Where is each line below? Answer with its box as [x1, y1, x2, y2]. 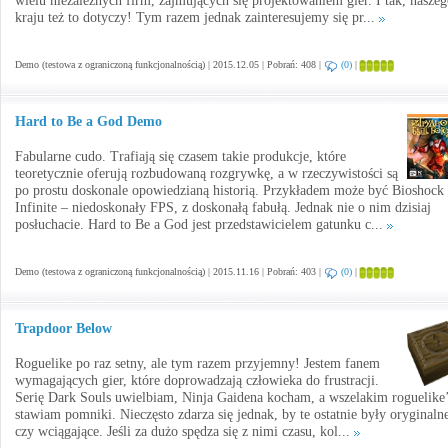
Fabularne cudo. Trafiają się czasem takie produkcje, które [15, 149, 346, 164]
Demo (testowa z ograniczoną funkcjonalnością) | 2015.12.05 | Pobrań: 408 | [15, 59, 324, 70]
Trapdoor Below [15, 321, 112, 336]
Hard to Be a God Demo [15, 114, 162, 129]
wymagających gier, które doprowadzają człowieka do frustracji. [15, 373, 379, 388]
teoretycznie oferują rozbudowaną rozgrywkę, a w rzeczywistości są [15, 166, 398, 181]
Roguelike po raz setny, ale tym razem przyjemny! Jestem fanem [15, 356, 380, 371]
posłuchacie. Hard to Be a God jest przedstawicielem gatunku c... [15, 217, 387, 232]
